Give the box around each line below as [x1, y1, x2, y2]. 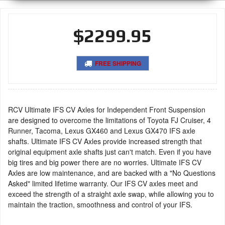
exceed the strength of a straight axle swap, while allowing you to [8, 189, 214, 199]
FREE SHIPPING [93, 59, 141, 68]
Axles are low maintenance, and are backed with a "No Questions [8, 168, 215, 178]
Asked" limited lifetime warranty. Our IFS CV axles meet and [8, 178, 198, 188]
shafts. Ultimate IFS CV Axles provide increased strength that [8, 136, 202, 146]
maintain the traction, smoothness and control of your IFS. [8, 199, 192, 209]
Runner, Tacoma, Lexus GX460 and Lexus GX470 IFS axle [8, 126, 195, 136]
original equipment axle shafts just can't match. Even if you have [8, 147, 211, 157]
